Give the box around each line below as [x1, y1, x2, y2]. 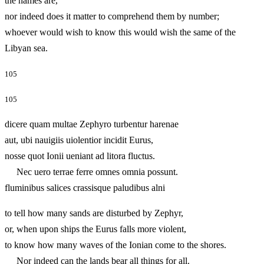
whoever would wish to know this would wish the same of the [5, 27, 236, 37]
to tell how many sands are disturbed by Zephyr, [5, 208, 183, 219]
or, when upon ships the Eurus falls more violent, [5, 224, 186, 235]
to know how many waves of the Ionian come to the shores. [5, 240, 226, 250]
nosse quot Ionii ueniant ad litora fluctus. [5, 151, 155, 161]
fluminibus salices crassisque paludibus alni [5, 183, 200, 193]
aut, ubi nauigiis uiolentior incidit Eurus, [5, 135, 153, 146]
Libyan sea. [5, 42, 83, 53]
